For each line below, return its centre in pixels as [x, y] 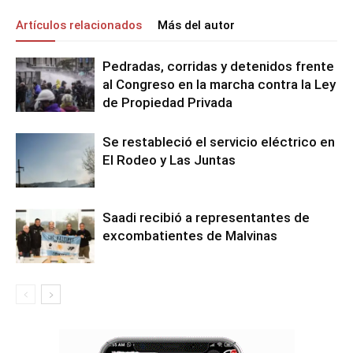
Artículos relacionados [79, 25]
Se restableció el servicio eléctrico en [219, 142]
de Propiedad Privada [167, 102]
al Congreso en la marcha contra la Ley [219, 84]
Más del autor [196, 25]
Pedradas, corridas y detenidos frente [218, 66]
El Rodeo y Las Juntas [169, 160]
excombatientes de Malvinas [190, 236]
